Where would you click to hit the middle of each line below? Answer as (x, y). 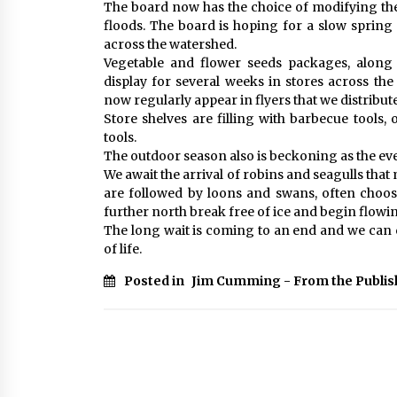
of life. (123, 249)
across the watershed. (170, 44)
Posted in (156, 281)
